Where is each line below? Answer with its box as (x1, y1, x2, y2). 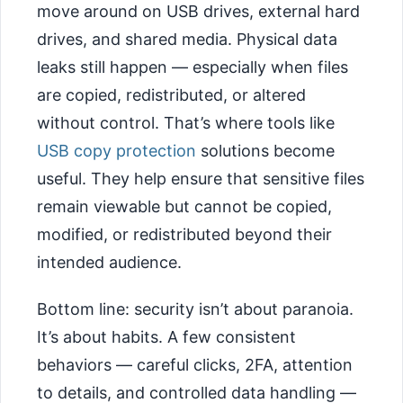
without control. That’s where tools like (37, 112, 335, 132)
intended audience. (37, 252, 182, 272)
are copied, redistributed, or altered (37, 85, 306, 104)
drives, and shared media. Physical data (37, 29, 337, 49)
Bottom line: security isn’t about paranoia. (37, 300, 354, 319)
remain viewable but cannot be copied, (37, 196, 332, 216)
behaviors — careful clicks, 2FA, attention (37, 355, 353, 375)
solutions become (196, 140, 335, 160)
